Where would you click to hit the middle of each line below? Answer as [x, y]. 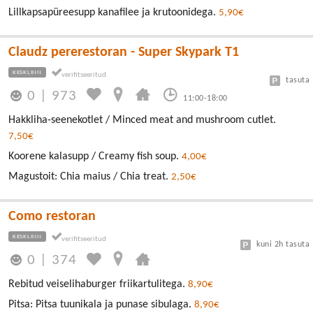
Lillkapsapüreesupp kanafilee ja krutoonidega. [114, 12]
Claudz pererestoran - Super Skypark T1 [124, 52]
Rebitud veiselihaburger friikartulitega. [98, 284]
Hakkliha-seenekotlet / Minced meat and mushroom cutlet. [142, 120]
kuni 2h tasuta [283, 244]
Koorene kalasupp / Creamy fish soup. [95, 156]
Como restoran [52, 216]
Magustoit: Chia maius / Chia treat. [90, 176]
